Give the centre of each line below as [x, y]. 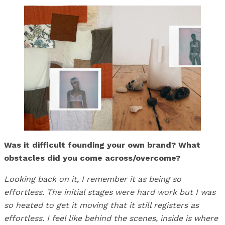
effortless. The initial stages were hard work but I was [110, 192]
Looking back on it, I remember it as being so [93, 179]
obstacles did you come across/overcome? [92, 158]
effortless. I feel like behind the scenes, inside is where [111, 218]
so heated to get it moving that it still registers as [101, 205]
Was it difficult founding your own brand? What [102, 145]
